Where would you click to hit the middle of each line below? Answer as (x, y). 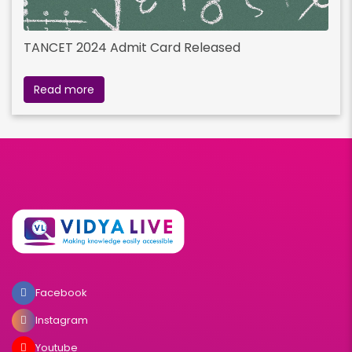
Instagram (62, 320)
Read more (64, 90)
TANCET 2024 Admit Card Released (132, 48)
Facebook (61, 292)
